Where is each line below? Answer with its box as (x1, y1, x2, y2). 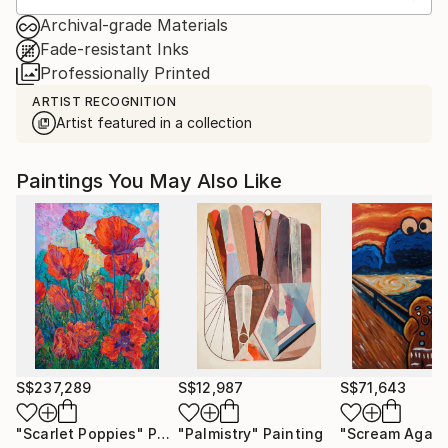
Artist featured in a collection (56, 113, 252, 131)
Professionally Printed (40, 62, 210, 83)
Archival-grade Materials (40, 14, 228, 35)
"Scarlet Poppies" (16, 424, 144, 442)
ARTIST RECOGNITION (32, 93, 176, 109)
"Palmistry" (178, 424, 259, 442)
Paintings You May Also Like (16, 168, 282, 193)
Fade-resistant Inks (40, 38, 189, 59)
